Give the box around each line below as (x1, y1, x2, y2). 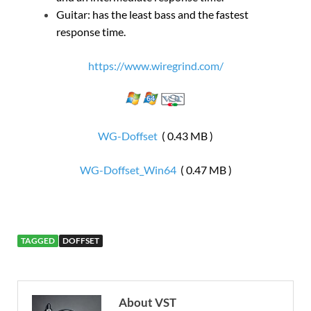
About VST (119, 294, 176, 310)
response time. (56, 24, 126, 38)
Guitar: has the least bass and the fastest (56, 7, 249, 21)
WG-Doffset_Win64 (79, 162, 176, 176)
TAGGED (21, 235, 55, 246)
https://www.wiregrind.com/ (87, 58, 224, 72)
